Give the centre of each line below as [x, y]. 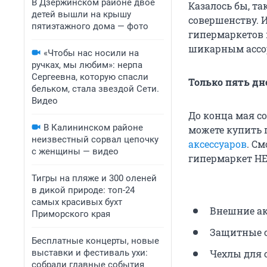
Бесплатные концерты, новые [95, 241]
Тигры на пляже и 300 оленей [94, 178]
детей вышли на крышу [81, 14]
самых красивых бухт [77, 202]
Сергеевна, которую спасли [90, 77]
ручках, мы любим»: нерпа [87, 65]
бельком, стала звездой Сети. [95, 89]
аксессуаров [218, 144]
